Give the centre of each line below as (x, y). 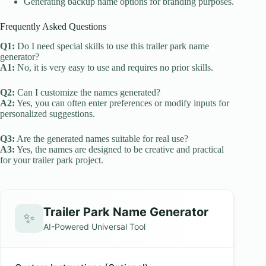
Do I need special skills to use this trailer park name (112, 46)
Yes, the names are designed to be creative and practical (119, 149)
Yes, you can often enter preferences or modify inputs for (122, 103)
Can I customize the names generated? (88, 92)
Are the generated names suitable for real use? (102, 138)
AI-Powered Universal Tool (94, 227)
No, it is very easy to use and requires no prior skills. (114, 67)
